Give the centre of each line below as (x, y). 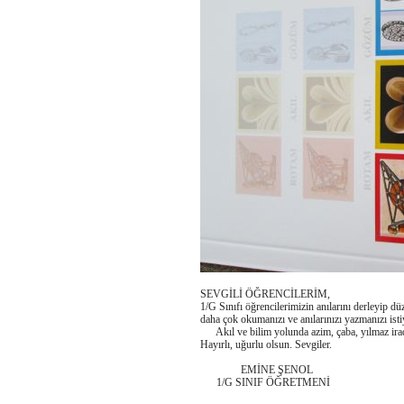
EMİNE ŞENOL (257, 370)
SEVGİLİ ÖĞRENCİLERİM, (265, 294)
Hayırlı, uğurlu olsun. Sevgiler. (266, 345)
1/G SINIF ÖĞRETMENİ (265, 383)
